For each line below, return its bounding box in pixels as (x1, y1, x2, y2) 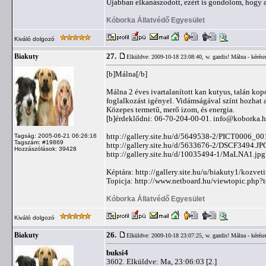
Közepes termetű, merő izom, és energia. (106, 105, 235, 114)
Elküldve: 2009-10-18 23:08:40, (126, 53, 205, 60)
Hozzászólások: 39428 (14, 145, 77, 152)
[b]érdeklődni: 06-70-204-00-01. (106, 114, 213, 123)
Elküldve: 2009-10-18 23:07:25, (126, 232, 205, 239)
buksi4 (106, 248, 128, 257)
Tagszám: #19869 (14, 139, 64, 145)
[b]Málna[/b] (106, 69, 147, 78)
